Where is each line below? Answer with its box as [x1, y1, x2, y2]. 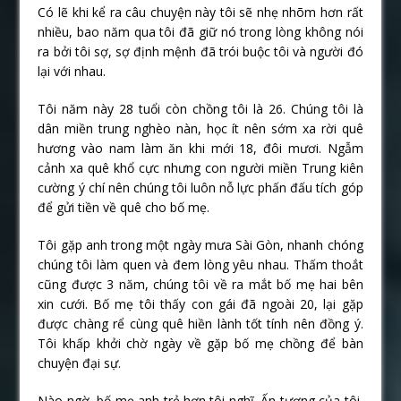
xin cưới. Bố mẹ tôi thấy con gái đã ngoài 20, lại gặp [38, 294, 363, 312]
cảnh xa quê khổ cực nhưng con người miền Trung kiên [38, 158, 363, 176]
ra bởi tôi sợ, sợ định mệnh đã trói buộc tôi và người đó [38, 42, 363, 60]
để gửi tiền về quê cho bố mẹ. [38, 198, 210, 216]
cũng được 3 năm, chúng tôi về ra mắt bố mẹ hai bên [38, 275, 363, 293]
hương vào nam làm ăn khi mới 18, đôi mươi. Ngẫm [38, 139, 363, 157]
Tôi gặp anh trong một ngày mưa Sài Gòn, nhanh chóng [38, 235, 363, 253]
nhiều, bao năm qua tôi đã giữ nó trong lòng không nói [38, 22, 363, 40]
